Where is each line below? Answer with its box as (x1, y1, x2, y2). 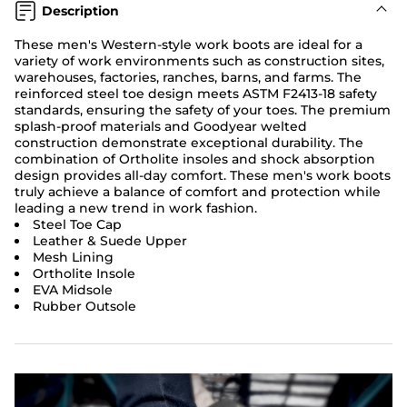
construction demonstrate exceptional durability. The (15, 134, 363, 151)
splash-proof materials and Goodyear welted (15, 118, 307, 134)
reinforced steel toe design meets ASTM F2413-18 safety (15, 85, 377, 102)
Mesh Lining (33, 249, 114, 265)
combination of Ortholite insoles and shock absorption (15, 151, 375, 167)
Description (42, 3, 119, 19)
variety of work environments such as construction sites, (15, 53, 384, 69)
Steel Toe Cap (33, 216, 122, 233)
